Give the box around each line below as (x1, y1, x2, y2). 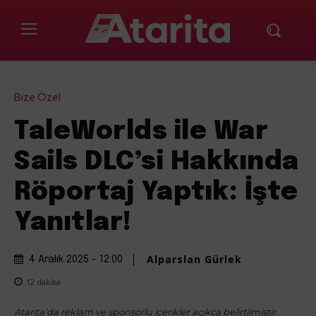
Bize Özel (14, 90, 61, 105)
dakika (35, 276, 61, 287)
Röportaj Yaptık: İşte (14, 180, 298, 206)
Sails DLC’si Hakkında (14, 150, 299, 176)
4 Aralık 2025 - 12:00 (29, 255, 123, 265)
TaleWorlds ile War (14, 119, 268, 145)
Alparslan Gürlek (147, 253, 242, 267)
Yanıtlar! (14, 210, 132, 236)
